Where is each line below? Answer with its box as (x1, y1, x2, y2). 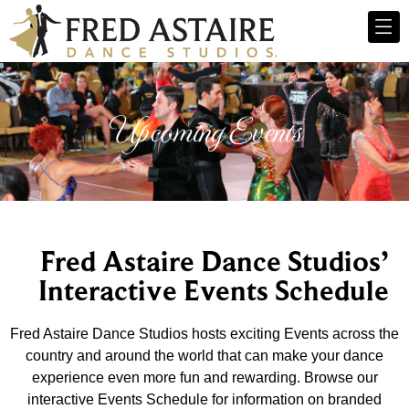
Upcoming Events (108, 109, 301, 155)
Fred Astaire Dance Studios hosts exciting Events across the (10, 326, 399, 342)
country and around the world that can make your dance (26, 348, 383, 364)
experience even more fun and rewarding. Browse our (31, 370, 378, 386)
